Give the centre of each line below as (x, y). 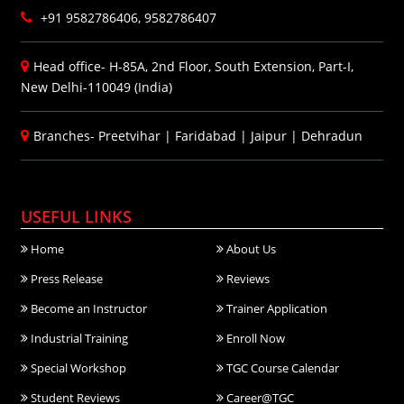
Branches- (66, 135)
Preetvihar (129, 135)
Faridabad (206, 135)
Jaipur (269, 135)
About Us (250, 248)
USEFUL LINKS (76, 216)
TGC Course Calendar (282, 367)
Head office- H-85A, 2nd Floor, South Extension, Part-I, (193, 66)
